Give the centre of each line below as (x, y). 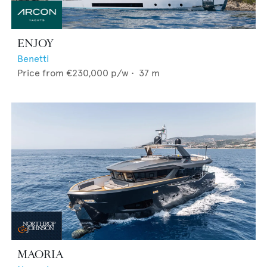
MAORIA (40, 254)
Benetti (33, 59)
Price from (41, 73)
